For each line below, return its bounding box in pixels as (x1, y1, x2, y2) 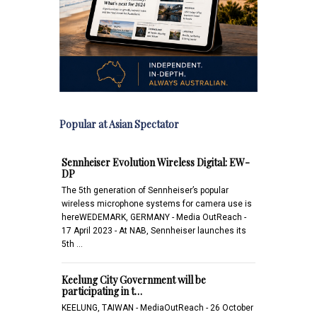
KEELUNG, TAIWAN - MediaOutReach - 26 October (62, 302, 253, 313)
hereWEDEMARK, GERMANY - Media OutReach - (62, 212, 246, 222)
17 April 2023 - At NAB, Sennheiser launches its (62, 225, 246, 236)
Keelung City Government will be (62, 272, 206, 287)
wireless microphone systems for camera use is (62, 198, 252, 209)
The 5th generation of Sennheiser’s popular (62, 185, 229, 195)
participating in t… (62, 284, 142, 298)
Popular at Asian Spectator (59, 117, 179, 131)
